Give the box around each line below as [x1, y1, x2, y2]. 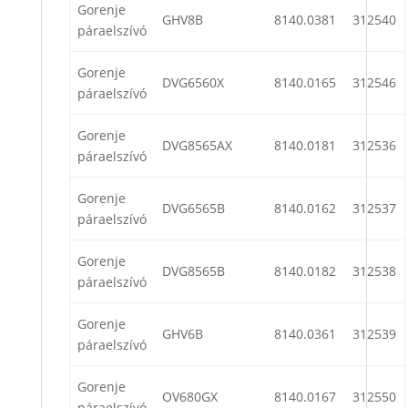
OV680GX [162, 388, 218, 406]
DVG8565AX [162, 137, 232, 155]
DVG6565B [162, 199, 225, 218]
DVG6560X [162, 74, 224, 92]
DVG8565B [162, 262, 225, 280]
